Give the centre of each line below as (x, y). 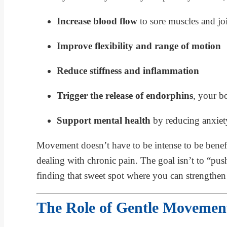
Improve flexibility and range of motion (139, 46)
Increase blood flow (97, 21)
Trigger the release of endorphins (125, 95)
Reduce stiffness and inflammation (128, 70)
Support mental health (104, 120)
